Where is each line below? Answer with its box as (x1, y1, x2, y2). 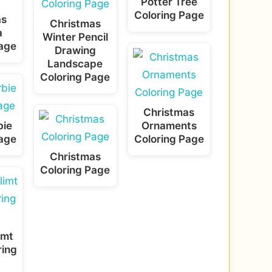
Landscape (47, 56, 103, 70)
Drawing (54, 43, 96, 56)
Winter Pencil (42, 30, 108, 43)
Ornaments (141, 119, 197, 132)
